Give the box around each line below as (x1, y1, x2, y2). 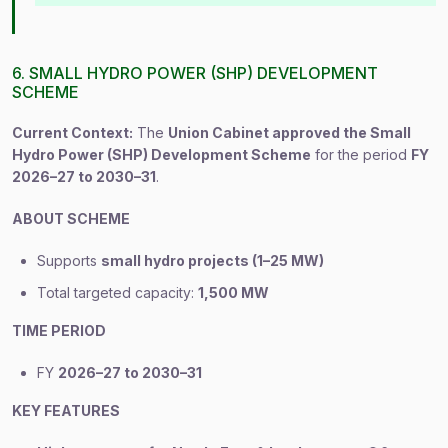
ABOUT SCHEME (12, 210, 130, 227)
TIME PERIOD (12, 322, 106, 339)
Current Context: (12, 124, 133, 141)
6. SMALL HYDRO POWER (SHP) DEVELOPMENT (12, 63, 378, 83)
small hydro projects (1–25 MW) (101, 252, 324, 269)
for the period (311, 146, 411, 163)
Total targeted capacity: (37, 284, 198, 301)
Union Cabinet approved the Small (168, 124, 411, 141)
